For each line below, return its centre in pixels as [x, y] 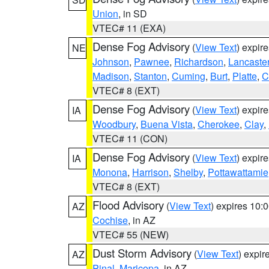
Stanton [150, 76]
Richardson [199, 62]
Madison [111, 76]
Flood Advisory [128, 205]
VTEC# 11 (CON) [130, 138]
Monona [110, 172]
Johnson [111, 62]
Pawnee [152, 62]
